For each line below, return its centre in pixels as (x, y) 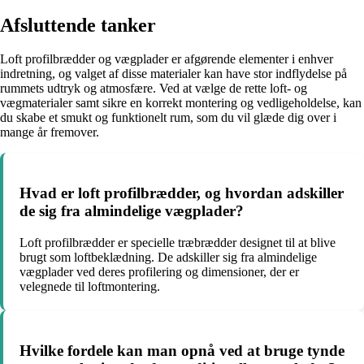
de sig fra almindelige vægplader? (132, 211)
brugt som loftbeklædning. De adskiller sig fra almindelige (168, 257)
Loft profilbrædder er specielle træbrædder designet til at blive (178, 242)
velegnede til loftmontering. (90, 286)
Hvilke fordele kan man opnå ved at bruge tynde (182, 350)
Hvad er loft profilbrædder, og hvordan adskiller (182, 193)
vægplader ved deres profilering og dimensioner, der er (159, 271)
